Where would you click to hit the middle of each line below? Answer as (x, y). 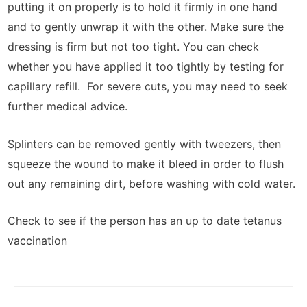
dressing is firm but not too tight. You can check (133, 47)
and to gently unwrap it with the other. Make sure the (146, 27)
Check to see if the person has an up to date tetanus (145, 221)
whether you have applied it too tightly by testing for (146, 67)
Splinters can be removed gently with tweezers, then (144, 144)
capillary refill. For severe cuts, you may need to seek (148, 87)
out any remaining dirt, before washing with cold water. (151, 183)
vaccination (37, 241)
